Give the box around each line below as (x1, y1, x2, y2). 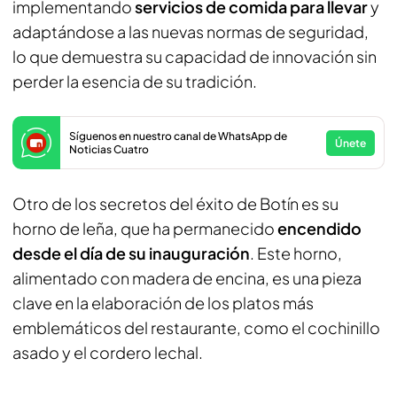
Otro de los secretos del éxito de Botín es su (12, 193, 339, 214)
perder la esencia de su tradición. (12, 71, 257, 91)
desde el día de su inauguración (12, 243, 250, 263)
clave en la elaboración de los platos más (12, 292, 314, 313)
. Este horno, (250, 243, 342, 263)
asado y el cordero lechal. (12, 342, 203, 362)
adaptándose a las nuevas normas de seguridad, (12, 21, 369, 42)
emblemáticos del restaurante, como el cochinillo (12, 317, 380, 338)
